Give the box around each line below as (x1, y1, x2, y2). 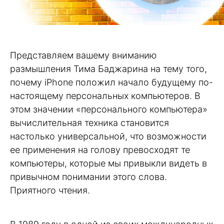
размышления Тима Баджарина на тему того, (10, 63, 207, 74)
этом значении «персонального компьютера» (10, 103, 207, 114)
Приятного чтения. (10, 184, 90, 195)
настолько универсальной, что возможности (10, 130, 206, 141)
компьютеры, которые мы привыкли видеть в (10, 157, 207, 168)
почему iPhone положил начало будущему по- (10, 76, 213, 87)
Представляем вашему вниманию (10, 49, 157, 60)
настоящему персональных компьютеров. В (10, 90, 200, 101)
